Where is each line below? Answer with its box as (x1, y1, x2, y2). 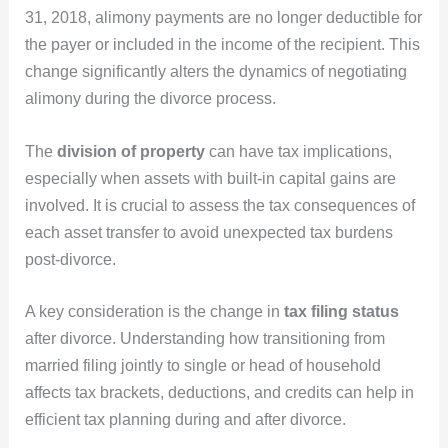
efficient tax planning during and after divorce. (24, 411, 346, 429)
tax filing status (283, 303, 399, 321)
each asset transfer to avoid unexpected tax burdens (24, 223, 393, 241)
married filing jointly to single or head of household (24, 357, 381, 375)
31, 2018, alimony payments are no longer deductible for (24, 8, 422, 26)
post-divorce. (24, 250, 116, 268)
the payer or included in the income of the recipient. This (24, 35, 420, 53)
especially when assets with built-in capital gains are (24, 169, 396, 187)
